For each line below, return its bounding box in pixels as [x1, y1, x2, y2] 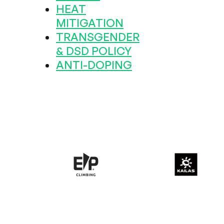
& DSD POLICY [56, 44, 131, 57]
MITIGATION [56, 16, 123, 29]
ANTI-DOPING [56, 58, 132, 71]
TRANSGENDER [56, 30, 139, 43]
